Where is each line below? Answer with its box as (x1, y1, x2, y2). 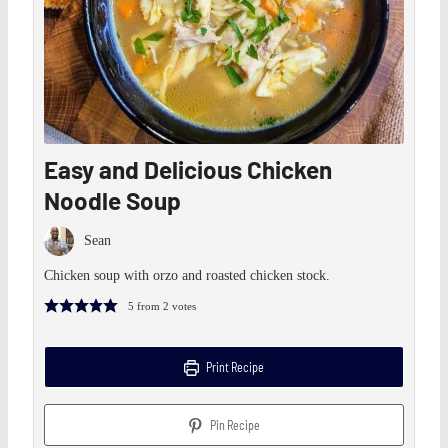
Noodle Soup (44, 185, 182, 215)
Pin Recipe (208, 417, 261, 432)
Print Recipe (204, 359, 265, 374)
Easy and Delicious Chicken (44, 154, 333, 184)
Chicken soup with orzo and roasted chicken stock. (44, 267, 331, 283)
